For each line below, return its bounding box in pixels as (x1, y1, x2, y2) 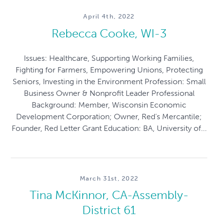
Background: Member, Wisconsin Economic (32, 100, 186, 109)
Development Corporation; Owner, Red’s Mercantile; (16, 111, 202, 121)
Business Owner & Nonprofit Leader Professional (23, 88, 195, 98)
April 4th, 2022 (83, 12, 135, 20)
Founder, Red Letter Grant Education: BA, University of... (11, 123, 207, 133)
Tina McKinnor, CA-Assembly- (29, 188, 189, 202)
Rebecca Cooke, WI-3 (52, 26, 166, 40)
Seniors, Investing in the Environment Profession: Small (12, 76, 206, 86)
